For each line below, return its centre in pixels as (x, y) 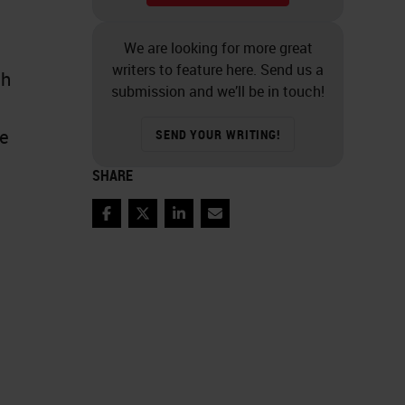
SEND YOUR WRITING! (218, 134)
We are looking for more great (218, 47)
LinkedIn (205, 223)
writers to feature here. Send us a (218, 69)
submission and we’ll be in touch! (218, 91)
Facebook (137, 223)
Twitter (164, 223)
